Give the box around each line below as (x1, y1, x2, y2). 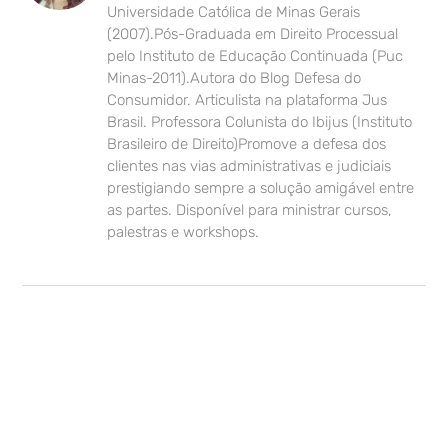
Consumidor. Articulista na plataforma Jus (107, 91, 388, 110)
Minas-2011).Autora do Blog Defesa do (107, 69, 362, 88)
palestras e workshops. (107, 223, 260, 242)
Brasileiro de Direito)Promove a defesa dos (107, 135, 387, 154)
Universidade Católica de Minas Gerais (107, 3, 361, 22)
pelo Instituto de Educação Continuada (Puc (107, 47, 404, 66)
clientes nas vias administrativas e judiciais (107, 157, 392, 176)
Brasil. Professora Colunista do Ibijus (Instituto (107, 113, 413, 132)
